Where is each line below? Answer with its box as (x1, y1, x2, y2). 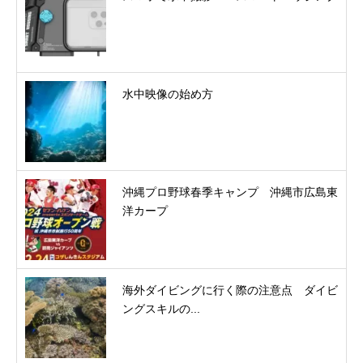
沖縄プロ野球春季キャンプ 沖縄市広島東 (122, 185, 338, 199)
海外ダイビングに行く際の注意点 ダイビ (122, 283, 338, 297)
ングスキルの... (122, 301, 200, 315)
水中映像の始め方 (122, 87, 213, 100)
